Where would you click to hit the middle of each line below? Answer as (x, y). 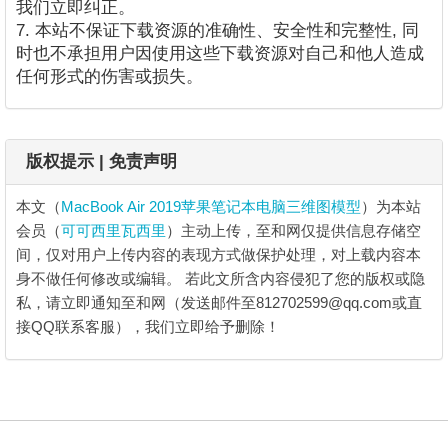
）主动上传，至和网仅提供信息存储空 (293, 230)
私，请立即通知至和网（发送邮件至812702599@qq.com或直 (219, 302)
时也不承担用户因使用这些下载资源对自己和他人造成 (220, 53)
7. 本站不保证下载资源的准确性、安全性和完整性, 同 (217, 30)
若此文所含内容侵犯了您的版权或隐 (305, 278)
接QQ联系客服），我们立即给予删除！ (148, 326)
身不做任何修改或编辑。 (100, 278)
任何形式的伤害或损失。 (109, 76)
